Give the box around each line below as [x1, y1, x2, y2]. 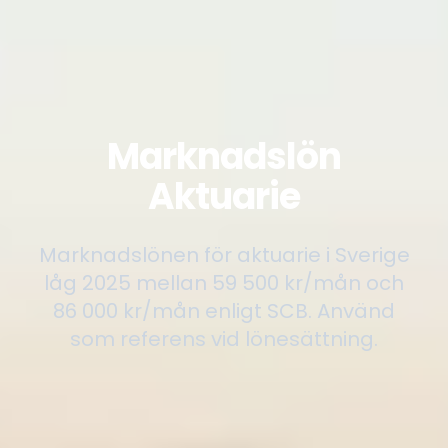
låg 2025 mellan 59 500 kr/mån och [44, 268, 404, 297]
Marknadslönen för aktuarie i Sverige [38, 240, 410, 269]
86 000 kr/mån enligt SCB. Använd [53, 296, 395, 325]
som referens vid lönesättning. [70, 324, 378, 353]
